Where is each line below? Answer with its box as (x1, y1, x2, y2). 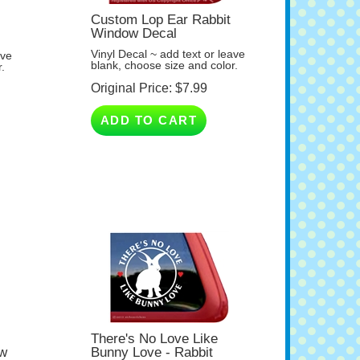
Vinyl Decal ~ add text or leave (90, 33, 245, 47)
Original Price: (90, 67, 172, 81)
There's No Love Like (90, 316, 218, 332)
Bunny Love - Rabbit (90, 329, 213, 346)
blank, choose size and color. (90, 44, 238, 58)
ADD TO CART (100, 99, 198, 113)
